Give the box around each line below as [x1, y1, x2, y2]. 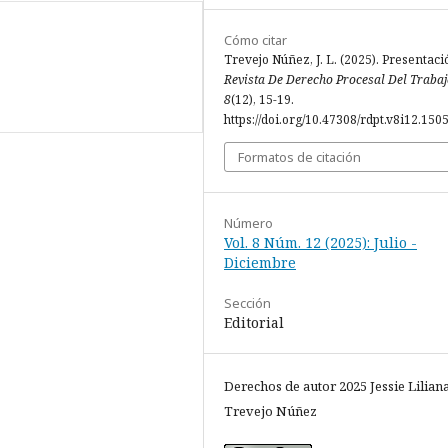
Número [224, 214, 273, 233]
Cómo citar [224, 31, 287, 50]
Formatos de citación [238, 148, 361, 167]
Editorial [224, 313, 284, 333]
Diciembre [224, 253, 296, 273]
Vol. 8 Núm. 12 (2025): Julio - [224, 233, 417, 253]
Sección [224, 294, 271, 313]
